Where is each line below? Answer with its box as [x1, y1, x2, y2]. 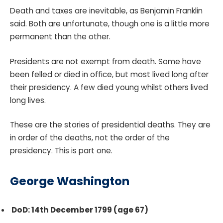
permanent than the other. [10, 31, 111, 42]
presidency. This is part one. [10, 145, 114, 156]
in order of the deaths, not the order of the [10, 132, 170, 143]
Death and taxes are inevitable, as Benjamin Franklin [10, 5, 203, 16]
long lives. [10, 95, 46, 106]
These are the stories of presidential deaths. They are [10, 119, 211, 130]
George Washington [10, 173, 129, 190]
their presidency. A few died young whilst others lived [10, 82, 208, 93]
